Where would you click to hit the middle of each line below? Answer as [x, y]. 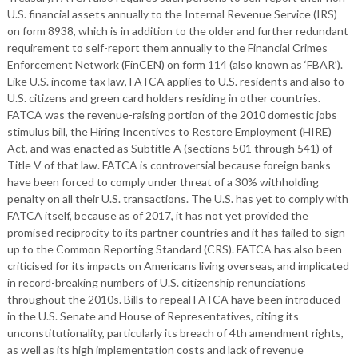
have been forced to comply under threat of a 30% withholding [163, 182]
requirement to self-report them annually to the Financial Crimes [167, 48]
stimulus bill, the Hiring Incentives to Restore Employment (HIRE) [169, 131]
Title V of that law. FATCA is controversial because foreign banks [169, 165]
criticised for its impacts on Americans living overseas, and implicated [178, 266]
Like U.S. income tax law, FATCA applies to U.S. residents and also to [175, 81]
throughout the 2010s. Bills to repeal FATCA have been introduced [173, 299]
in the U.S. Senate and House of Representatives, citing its [153, 316]
